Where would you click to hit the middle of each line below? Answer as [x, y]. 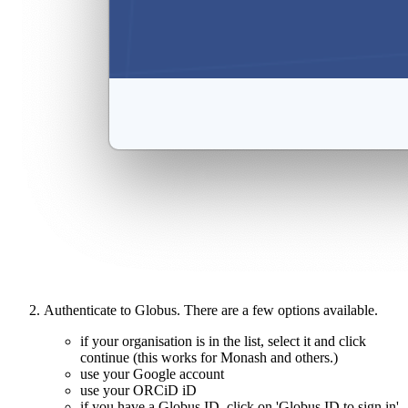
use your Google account [152, 374]
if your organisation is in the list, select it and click [223, 342]
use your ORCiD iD [138, 391]
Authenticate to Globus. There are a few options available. [211, 311]
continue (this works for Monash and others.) [209, 358]
